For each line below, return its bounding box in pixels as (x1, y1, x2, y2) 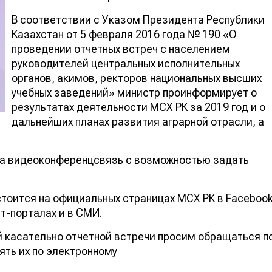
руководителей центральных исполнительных (12, 56, 240, 70)
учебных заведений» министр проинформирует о (12, 86, 257, 99)
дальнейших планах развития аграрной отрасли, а (12, 115, 264, 128)
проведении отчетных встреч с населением (12, 42, 230, 55)
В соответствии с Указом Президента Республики (12, 13, 265, 26)
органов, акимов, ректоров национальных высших (12, 71, 262, 84)
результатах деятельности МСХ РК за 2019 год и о (12, 100, 265, 114)
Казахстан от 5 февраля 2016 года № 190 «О (12, 27, 237, 41)
